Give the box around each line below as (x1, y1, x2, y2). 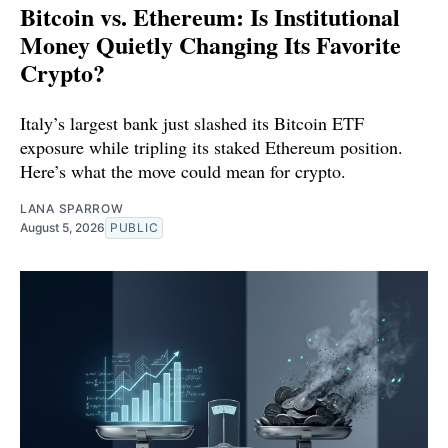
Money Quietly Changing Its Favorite (20, 26, 401, 62)
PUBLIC (110, 219, 159, 235)
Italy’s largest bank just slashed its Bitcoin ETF (20, 110, 364, 135)
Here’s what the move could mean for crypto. (20, 158, 346, 183)
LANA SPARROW (20, 200, 124, 216)
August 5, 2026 (20, 219, 105, 235)
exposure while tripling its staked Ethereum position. (20, 134, 403, 159)
